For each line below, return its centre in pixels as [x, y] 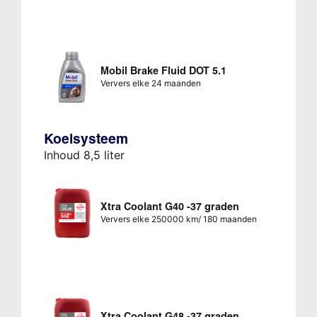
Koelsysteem [86, 139]
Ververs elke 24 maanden [150, 83]
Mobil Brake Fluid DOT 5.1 [163, 71]
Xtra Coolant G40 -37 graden [169, 207]
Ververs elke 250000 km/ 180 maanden [178, 219]
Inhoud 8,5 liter [84, 155]
